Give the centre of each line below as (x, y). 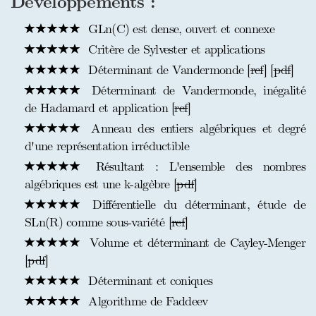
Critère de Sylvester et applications (175, 49)
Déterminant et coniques (149, 281)
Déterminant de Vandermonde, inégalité (195, 90)
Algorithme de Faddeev (146, 301)
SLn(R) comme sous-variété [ (98, 222)
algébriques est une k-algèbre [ (101, 184)
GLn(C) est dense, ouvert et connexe (180, 29)
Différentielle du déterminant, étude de (195, 205)
